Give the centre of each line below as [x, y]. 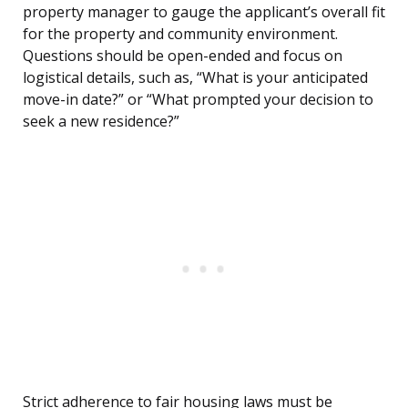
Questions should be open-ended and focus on [183, 56]
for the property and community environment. [180, 34]
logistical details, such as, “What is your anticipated [195, 78]
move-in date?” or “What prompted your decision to [198, 100]
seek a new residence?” [101, 122]
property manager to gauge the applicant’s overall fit [204, 12]
